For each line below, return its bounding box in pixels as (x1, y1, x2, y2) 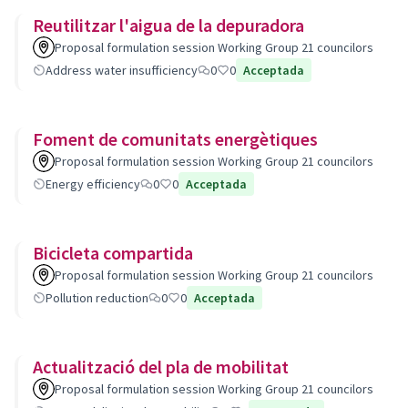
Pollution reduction (46, 290, 148, 306)
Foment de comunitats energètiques (33, 127, 318, 150)
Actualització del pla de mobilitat (33, 355, 289, 378)
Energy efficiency (46, 176, 140, 192)
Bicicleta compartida (33, 241, 193, 264)
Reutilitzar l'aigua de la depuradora (33, 14, 304, 36)
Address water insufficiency (46, 62, 198, 78)
